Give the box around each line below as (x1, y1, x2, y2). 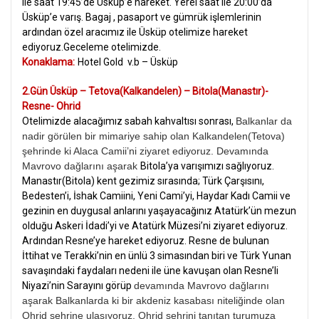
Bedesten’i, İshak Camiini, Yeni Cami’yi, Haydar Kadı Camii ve (22, 190, 291, 202)
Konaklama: (22, 56, 75, 68)
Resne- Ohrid (22, 100, 80, 113)
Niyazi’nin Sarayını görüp (22, 280, 134, 292)
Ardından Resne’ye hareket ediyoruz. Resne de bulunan (22, 235, 269, 247)
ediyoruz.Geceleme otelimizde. (22, 41, 161, 53)
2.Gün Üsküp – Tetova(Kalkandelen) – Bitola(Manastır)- (22, 85, 268, 98)
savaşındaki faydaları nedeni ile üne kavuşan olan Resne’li (22, 265, 278, 277)
